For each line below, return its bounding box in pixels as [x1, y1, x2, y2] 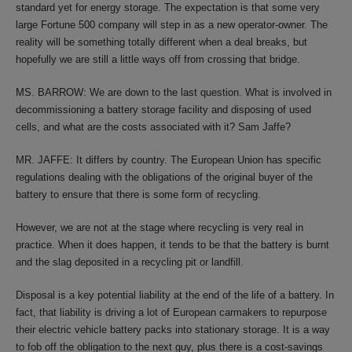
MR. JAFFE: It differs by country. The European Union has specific [16, 154, 321, 166]
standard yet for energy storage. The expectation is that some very [16, 2, 320, 13]
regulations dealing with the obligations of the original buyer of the [16, 171, 313, 183]
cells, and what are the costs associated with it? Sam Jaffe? [16, 121, 291, 133]
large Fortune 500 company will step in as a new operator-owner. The [16, 19, 328, 31]
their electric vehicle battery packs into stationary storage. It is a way [16, 324, 330, 335]
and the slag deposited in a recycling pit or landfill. [16, 256, 244, 268]
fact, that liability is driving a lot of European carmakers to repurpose [16, 306, 327, 318]
